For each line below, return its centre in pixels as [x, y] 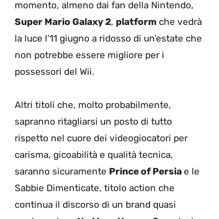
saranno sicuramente [62, 171]
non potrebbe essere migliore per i [89, 55]
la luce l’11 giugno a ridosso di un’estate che [108, 38]
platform [136, 22]
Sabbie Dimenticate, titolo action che [95, 188]
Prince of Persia [146, 171]
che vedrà [179, 22]
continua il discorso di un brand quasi [95, 204]
